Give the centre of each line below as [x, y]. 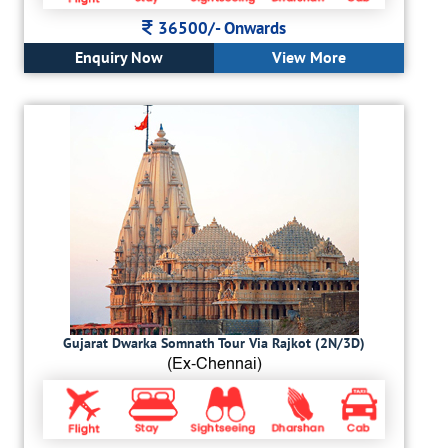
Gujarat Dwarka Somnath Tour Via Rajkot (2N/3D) [214, 342]
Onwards [255, 27]
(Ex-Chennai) [214, 364]
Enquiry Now [119, 56]
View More [309, 56]
